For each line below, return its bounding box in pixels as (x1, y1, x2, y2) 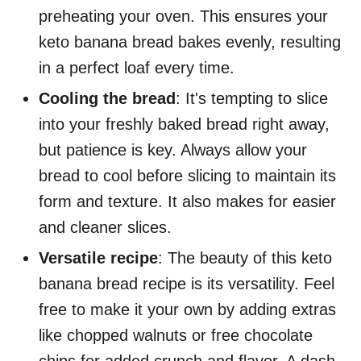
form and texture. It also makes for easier (39, 193, 336, 211)
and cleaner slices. (39, 218, 172, 237)
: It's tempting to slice (176, 89, 328, 108)
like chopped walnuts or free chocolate (39, 326, 313, 345)
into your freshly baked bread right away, (39, 115, 330, 134)
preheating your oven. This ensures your (39, 7, 328, 26)
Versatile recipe (39, 249, 158, 268)
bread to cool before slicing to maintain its (39, 167, 336, 185)
